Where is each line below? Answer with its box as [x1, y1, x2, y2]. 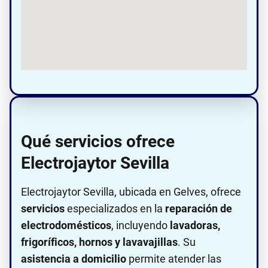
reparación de [165, 202, 232, 215]
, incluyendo [111, 219, 170, 232]
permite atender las [126, 252, 221, 266]
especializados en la [65, 202, 165, 215]
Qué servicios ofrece [21, 132, 175, 152]
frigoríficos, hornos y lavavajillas [21, 236, 178, 249]
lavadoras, [170, 219, 220, 232]
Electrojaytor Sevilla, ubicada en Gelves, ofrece [21, 185, 241, 199]
